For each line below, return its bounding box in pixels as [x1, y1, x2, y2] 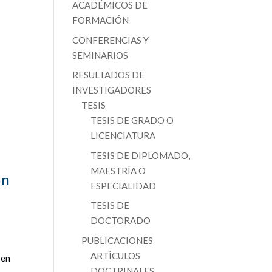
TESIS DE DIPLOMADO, [90, 149, 191, 161]
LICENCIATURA [90, 130, 156, 141]
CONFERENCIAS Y [72, 34, 149, 46]
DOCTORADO [90, 215, 151, 226]
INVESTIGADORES [72, 84, 152, 95]
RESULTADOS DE [72, 69, 145, 80]
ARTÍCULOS [90, 250, 141, 261]
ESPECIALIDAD [90, 180, 157, 191]
